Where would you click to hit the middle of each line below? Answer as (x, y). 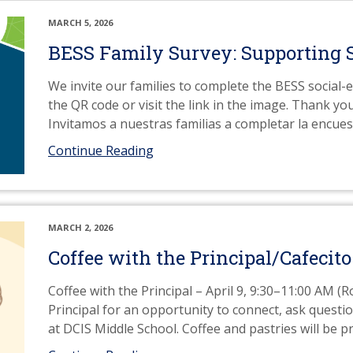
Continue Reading (101, 150)
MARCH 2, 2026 (80, 227)
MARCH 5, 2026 (80, 22)
